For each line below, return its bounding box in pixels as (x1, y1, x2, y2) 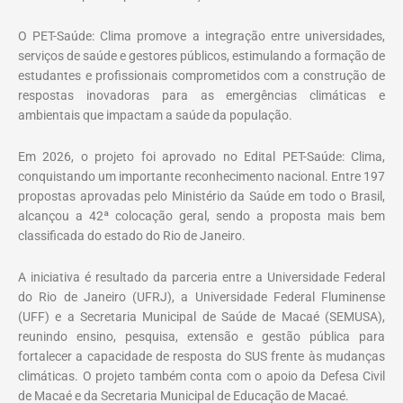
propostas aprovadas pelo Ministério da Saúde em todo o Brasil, (18, 188, 385, 203)
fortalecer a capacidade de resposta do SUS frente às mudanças (18, 348, 385, 363)
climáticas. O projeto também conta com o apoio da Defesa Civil (18, 368, 385, 383)
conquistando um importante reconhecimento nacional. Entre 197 (18, 168, 385, 184)
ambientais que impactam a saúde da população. (18, 107, 292, 122)
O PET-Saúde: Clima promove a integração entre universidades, (18, 28, 385, 43)
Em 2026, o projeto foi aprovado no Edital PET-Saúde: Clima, (18, 148, 385, 164)
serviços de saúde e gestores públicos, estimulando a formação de (18, 48, 385, 63)
